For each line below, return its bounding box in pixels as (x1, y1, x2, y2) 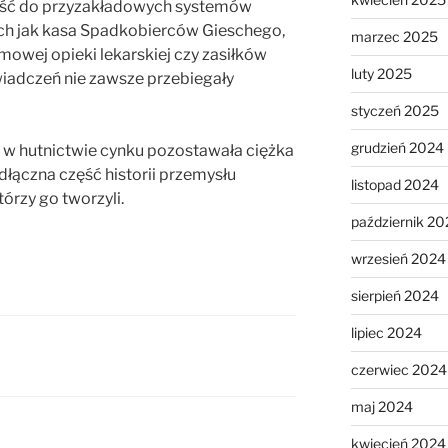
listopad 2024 (350, 176, 439, 194)
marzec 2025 (350, 28, 438, 46)
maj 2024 (350, 398, 413, 416)
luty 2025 (350, 65, 412, 83)
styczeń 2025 (350, 102, 439, 120)
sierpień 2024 (350, 287, 439, 305)
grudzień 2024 (350, 139, 444, 157)
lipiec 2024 (350, 324, 422, 342)
